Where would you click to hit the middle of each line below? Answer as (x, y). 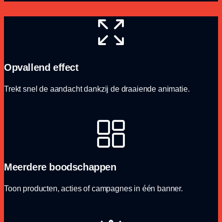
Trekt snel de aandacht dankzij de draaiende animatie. (97, 89)
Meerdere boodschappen (60, 167)
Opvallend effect (41, 67)
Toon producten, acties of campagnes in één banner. (93, 188)
